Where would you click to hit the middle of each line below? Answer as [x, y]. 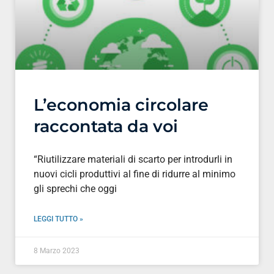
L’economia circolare [121, 105]
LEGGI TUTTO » [58, 219]
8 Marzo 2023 [57, 250]
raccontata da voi [106, 126]
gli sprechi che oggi [75, 188]
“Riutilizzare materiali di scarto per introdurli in [133, 159]
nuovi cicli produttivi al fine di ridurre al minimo [135, 174]
